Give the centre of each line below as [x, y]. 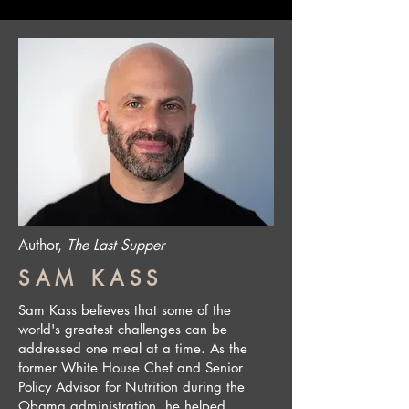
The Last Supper [115, 245]
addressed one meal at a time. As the [133, 348]
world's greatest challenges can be [123, 329]
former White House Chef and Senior [131, 367]
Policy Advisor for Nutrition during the [131, 387]
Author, [42, 245]
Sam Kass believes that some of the [125, 310]
